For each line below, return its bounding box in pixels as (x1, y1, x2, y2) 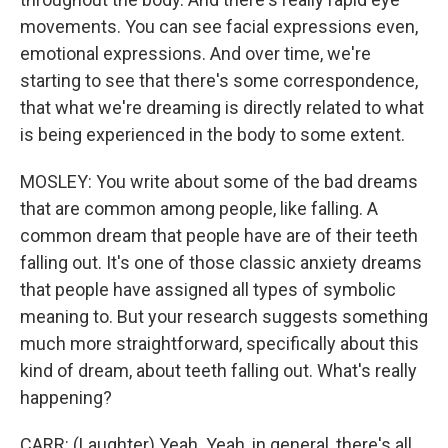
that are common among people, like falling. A (20, 198, 378, 219)
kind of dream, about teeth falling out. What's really (20, 360, 417, 381)
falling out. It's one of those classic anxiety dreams (20, 252, 422, 273)
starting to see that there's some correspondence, (20, 70, 418, 91)
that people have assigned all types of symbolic (20, 279, 396, 300)
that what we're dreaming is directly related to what (20, 97, 424, 118)
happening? (20, 387, 112, 408)
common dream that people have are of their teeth (20, 225, 418, 246)
